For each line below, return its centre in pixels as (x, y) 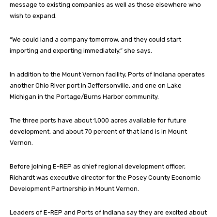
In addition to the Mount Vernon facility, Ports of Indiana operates (107, 74)
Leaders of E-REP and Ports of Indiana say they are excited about (108, 212)
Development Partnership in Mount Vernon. (74, 188)
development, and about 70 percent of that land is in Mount (98, 131)
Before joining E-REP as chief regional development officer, (98, 166)
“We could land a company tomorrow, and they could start (95, 39)
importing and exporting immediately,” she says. (81, 50)
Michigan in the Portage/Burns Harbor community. (84, 96)
